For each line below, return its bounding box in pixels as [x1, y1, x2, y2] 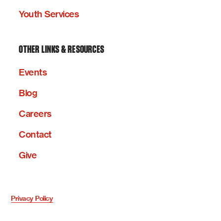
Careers [19, 109, 52, 119]
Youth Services [19, 9, 79, 20]
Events [19, 67, 47, 78]
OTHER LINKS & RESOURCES [19, 45, 104, 56]
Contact [19, 129, 52, 140]
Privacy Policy [11, 194, 53, 203]
